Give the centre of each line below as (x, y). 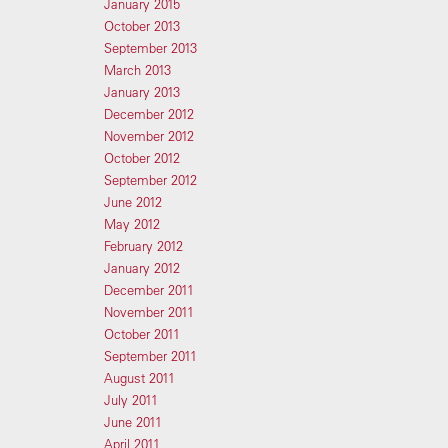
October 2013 (141, 26)
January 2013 (141, 92)
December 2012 (148, 114)
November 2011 (148, 312)
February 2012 (143, 246)
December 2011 (148, 290)
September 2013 (150, 48)
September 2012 (150, 180)
